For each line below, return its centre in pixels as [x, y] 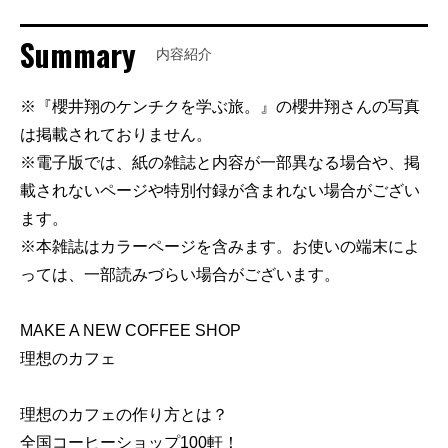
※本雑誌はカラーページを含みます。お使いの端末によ [220, 246]
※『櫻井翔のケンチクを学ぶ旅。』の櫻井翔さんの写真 [220, 106]
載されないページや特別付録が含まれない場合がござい [220, 190]
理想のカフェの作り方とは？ [124, 414]
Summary [78, 54]
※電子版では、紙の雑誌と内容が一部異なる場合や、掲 [220, 162]
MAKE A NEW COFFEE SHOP [130, 330]
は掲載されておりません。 [116, 134]
